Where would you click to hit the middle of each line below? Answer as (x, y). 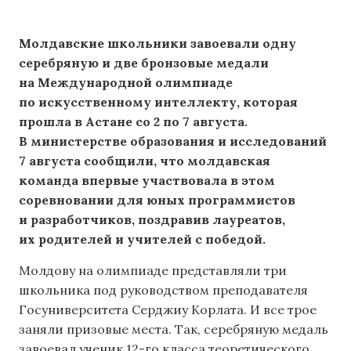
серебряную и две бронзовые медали (144, 63)
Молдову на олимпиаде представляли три (153, 270)
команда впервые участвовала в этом (147, 181)
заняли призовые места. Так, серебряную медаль (174, 329)
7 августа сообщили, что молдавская (145, 161)
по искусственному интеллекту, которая (158, 102)
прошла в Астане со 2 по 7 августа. (133, 122)
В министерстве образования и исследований (173, 141)
